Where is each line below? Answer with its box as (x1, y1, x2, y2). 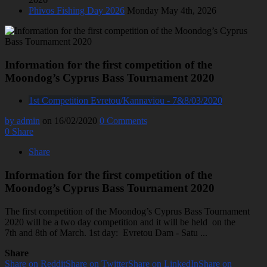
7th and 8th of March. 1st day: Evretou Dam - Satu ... (5, 227, 207, 238)
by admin (5, 116, 40, 126)
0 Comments (100, 116, 147, 126)
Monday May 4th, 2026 (127, 5, 216, 15)
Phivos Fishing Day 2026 (29, 5, 125, 15)
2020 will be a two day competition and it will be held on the (5, 216, 235, 227)
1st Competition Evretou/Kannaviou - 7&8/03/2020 (29, 95, 222, 106)
